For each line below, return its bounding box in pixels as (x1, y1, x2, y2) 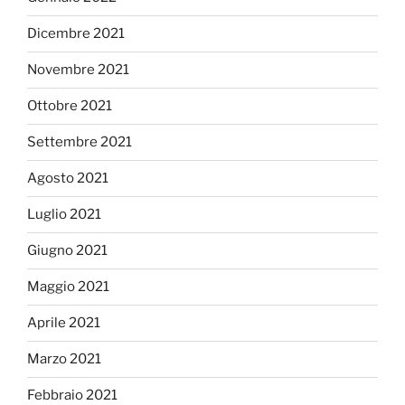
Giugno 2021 (27, 242, 108, 259)
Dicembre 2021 (27, 25, 125, 42)
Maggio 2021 (27, 278, 109, 296)
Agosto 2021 (27, 170, 108, 187)
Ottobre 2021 (27, 98, 112, 115)
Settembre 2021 (27, 134, 132, 151)
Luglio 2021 (27, 206, 101, 223)
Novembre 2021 (27, 61, 129, 79)
